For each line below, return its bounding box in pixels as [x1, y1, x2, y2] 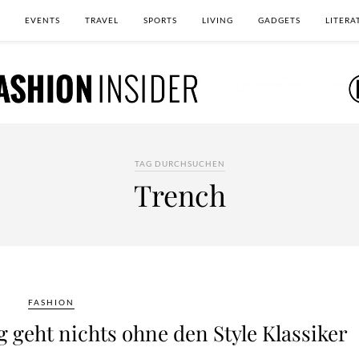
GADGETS [258, 15, 301, 25]
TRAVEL [85, 15, 119, 25]
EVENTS [25, 15, 60, 25]
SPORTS [143, 15, 177, 25]
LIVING [202, 15, 233, 25]
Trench [133, 175, 226, 214]
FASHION [28, 297, 75, 307]
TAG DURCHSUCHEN [134, 159, 225, 168]
